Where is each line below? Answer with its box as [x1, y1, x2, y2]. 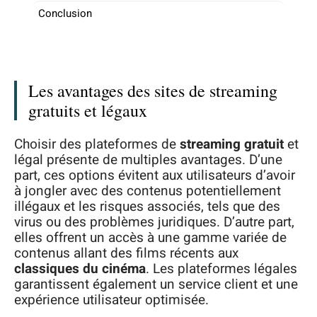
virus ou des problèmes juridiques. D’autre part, [14, 212, 294, 232]
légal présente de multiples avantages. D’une [14, 149, 282, 170]
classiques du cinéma [14, 258, 146, 279]
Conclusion [38, 5, 92, 21]
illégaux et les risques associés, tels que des [14, 196, 280, 217]
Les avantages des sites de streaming [28, 79, 277, 102]
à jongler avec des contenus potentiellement [14, 180, 281, 201]
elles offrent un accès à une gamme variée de [14, 227, 287, 248]
